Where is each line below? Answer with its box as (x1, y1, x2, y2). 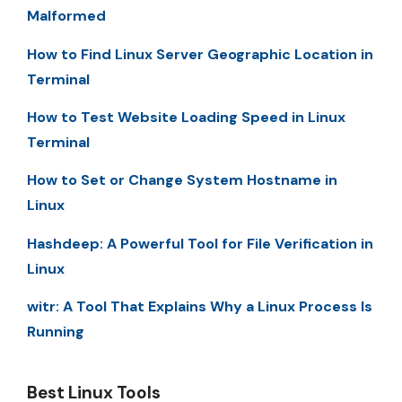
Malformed (27, 6, 106, 26)
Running (27, 322, 84, 342)
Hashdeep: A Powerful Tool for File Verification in (27, 233, 373, 253)
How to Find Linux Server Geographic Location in (27, 44, 373, 64)
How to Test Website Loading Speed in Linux (27, 107, 345, 127)
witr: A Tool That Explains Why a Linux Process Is (27, 297, 372, 317)
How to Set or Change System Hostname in (27, 170, 337, 190)
